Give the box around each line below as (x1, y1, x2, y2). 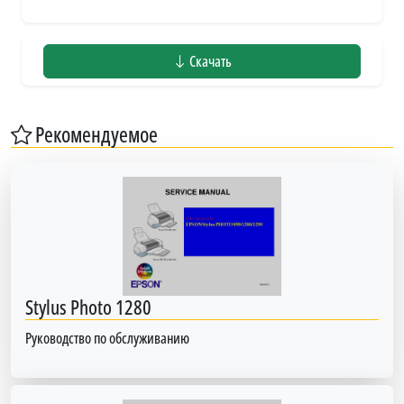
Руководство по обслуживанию (25, 327, 189, 348)
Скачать (187, 50, 232, 71)
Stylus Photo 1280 (25, 293, 151, 320)
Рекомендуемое (32, 119, 158, 149)
